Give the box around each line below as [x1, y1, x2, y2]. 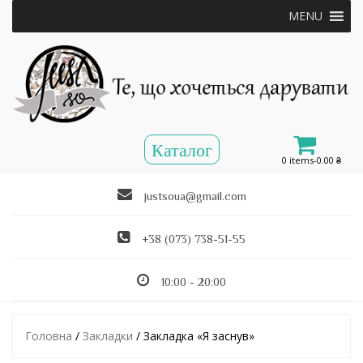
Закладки [83, 328, 133, 344]
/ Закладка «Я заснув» [133, 328, 254, 344]
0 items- [282, 154, 318, 167]
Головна [25, 328, 72, 344]
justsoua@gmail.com [143, 190, 246, 203]
